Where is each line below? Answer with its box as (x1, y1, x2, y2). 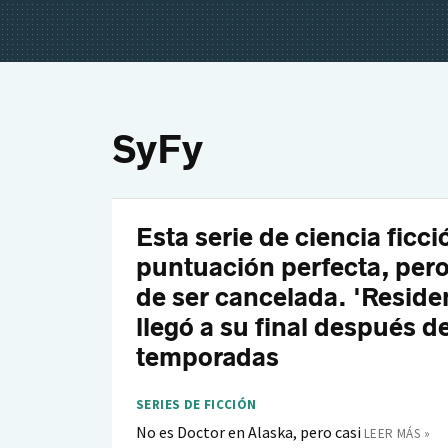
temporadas (136, 342, 279, 373)
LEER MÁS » (364, 425, 430, 442)
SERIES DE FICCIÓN (136, 396, 257, 413)
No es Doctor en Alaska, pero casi (136, 422, 361, 442)
